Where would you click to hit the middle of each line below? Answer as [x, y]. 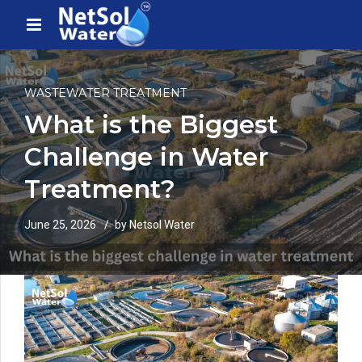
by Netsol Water [155, 225]
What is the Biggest [151, 125]
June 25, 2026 [60, 225]
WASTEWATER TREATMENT [105, 93]
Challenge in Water [146, 157]
